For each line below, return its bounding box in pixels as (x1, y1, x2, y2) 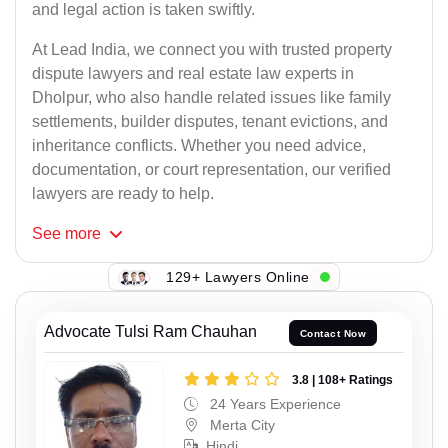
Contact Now (299, 327, 367, 339)
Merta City (206, 416, 275, 433)
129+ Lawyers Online (166, 268, 310, 285)
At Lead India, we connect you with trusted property (32, 41, 392, 59)
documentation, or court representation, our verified (32, 161, 391, 179)
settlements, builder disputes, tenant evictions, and (32, 113, 388, 131)
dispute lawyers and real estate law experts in (32, 65, 354, 83)
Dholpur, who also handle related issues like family (32, 89, 391, 107)
